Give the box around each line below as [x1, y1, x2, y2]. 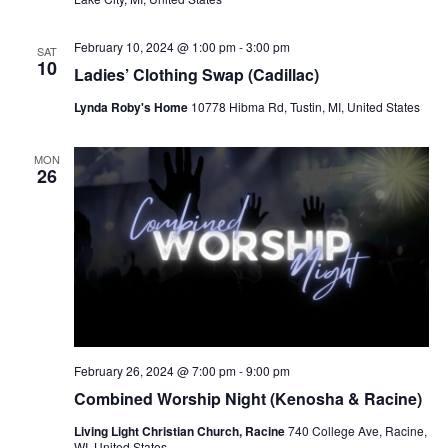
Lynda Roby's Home [73, 98, 191, 117]
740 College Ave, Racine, [287, 421, 427, 439]
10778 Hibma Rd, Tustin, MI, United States [190, 98, 420, 116]
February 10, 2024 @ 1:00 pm [73, 38, 236, 56]
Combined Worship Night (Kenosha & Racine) [73, 386, 422, 410]
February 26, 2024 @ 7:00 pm [73, 361, 236, 379]
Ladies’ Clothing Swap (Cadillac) [73, 63, 319, 87]
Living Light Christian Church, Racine [73, 421, 288, 440]
